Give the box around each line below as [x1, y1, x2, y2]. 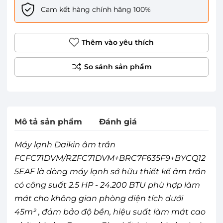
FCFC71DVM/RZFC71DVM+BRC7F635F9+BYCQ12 [14, 153, 206, 163]
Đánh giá [99, 116, 137, 126]
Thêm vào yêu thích [82, 37, 154, 47]
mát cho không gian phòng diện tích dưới [14, 193, 183, 203]
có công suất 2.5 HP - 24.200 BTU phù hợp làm [14, 180, 200, 190]
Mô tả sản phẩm [14, 116, 82, 126]
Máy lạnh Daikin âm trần [14, 139, 115, 149]
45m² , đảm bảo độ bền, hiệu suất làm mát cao [14, 207, 206, 217]
